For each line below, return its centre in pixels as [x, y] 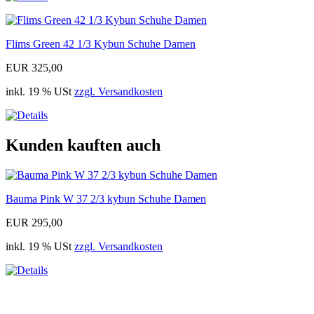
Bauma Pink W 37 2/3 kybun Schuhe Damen [106, 199]
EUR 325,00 [34, 68]
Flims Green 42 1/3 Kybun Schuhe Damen [101, 44]
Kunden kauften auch [83, 145]
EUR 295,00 [34, 223]
